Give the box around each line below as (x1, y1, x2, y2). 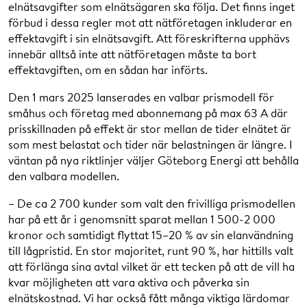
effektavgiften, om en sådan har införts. (8, 61, 208, 77)
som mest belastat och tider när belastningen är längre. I (8, 136, 293, 152)
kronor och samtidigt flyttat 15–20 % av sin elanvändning (8, 226, 293, 243)
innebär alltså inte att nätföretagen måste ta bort (8, 45, 256, 62)
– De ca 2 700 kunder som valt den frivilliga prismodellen (8, 195, 295, 211)
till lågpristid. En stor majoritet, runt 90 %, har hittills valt (8, 242, 293, 258)
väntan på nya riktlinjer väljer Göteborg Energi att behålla (8, 151, 299, 168)
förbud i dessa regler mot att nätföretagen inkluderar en (8, 14, 292, 30)
